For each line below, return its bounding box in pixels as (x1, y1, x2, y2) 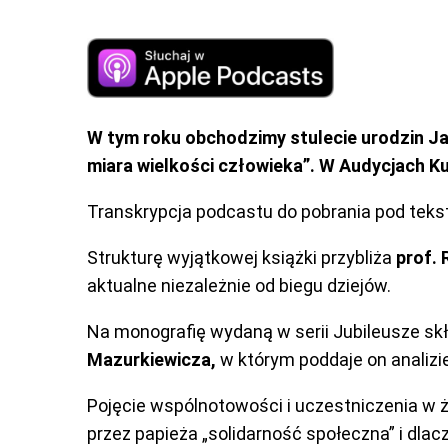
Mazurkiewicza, (86, 349, 216, 371)
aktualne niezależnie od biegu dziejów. (86, 275, 391, 297)
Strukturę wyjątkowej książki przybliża (86, 247, 396, 269)
